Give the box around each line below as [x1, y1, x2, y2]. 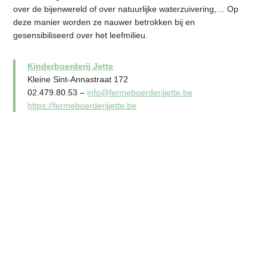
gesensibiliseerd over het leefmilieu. [13, 30, 148, 40]
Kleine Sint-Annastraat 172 [27, 74, 129, 84]
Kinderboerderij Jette [27, 61, 114, 71]
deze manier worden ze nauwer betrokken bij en [13, 17, 195, 27]
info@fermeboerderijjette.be [87, 87, 193, 97]
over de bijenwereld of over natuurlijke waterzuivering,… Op [13, 4, 239, 14]
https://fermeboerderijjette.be [27, 100, 137, 110]
